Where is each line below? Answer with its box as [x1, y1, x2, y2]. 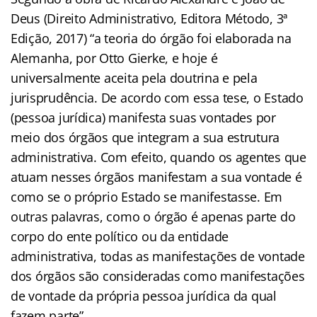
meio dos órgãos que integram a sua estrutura [11, 128, 280, 146]
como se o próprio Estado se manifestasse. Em [11, 188, 283, 205]
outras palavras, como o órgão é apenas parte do [11, 207, 296, 225]
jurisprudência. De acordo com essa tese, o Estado [11, 88, 304, 106]
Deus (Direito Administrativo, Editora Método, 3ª [11, 9, 288, 27]
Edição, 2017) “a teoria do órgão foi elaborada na [11, 29, 292, 47]
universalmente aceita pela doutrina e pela [11, 69, 258, 86]
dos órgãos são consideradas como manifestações [11, 267, 305, 284]
